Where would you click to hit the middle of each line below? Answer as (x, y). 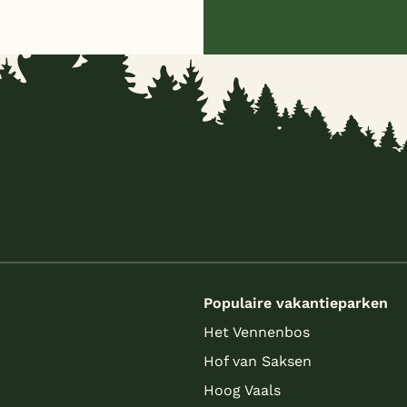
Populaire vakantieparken (296, 303)
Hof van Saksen (258, 361)
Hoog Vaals (242, 390)
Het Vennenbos (257, 332)
